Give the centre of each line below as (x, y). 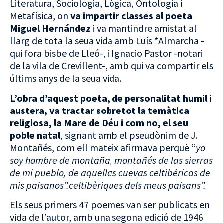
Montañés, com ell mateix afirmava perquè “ (103, 147)
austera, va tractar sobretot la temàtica (100, 110)
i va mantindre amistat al (144, 28)
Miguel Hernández (50, 28)
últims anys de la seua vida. (66, 78)
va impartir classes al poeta (131, 16)
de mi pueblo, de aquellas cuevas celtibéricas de (110, 172)
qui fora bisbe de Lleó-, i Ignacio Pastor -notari (106, 53)
